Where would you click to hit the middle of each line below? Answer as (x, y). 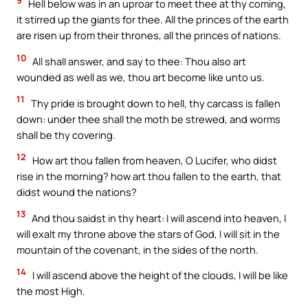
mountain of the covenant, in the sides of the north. (137, 249)
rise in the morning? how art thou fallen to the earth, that (149, 176)
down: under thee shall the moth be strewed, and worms (148, 119)
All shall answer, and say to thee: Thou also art (138, 61)
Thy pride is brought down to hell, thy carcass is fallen (155, 103)
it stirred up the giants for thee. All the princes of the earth (153, 20)
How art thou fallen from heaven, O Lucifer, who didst (154, 161)
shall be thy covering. (66, 134)
